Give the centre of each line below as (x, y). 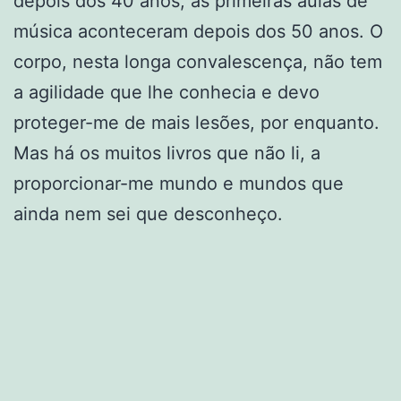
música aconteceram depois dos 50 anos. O (198, 31)
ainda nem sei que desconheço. (148, 213)
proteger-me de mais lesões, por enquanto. (196, 122)
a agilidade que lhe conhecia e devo (166, 92)
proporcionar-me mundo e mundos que (179, 183)
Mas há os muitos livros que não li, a (167, 153)
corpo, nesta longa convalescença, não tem (198, 61)
